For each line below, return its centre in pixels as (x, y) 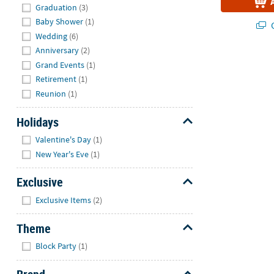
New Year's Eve (62, 154)
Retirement (56, 79)
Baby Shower (60, 22)
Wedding (52, 36)
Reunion (51, 93)
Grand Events (60, 65)
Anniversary (57, 50)
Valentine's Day (64, 140)
